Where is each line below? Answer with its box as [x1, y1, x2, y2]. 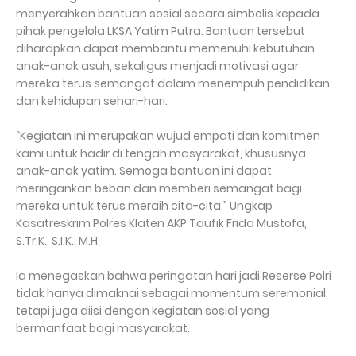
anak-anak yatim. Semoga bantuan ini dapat [16, 163, 272, 179]
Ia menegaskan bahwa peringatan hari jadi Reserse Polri [16, 268, 331, 284]
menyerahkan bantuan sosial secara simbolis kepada [16, 6, 319, 21]
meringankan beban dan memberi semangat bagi [16, 180, 302, 196]
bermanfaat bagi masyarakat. [16, 320, 190, 336]
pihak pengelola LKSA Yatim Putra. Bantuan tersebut [16, 23, 305, 39]
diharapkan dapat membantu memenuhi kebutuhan [16, 41, 315, 56]
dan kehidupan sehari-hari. [16, 93, 168, 109]
